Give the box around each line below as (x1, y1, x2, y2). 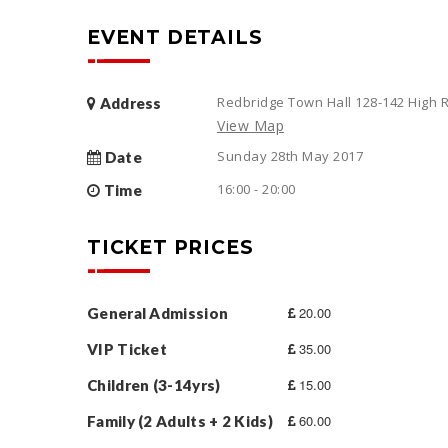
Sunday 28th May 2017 (217, 146, 363, 165)
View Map (217, 115, 284, 135)
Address (96, 93, 162, 112)
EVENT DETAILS (87, 25, 263, 49)
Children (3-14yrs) (87, 375, 221, 394)
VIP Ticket (87, 339, 167, 358)
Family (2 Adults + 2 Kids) (87, 411, 273, 430)
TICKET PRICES (87, 235, 254, 259)
